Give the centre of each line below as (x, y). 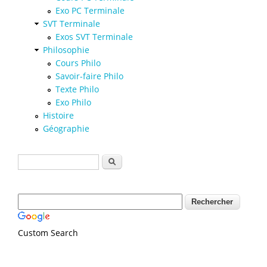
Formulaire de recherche (80, 160)
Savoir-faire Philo (89, 76)
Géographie (66, 128)
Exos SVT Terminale (94, 36)
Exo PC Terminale (90, 10)
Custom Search (48, 232)
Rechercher (125, 159)
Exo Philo (73, 102)
